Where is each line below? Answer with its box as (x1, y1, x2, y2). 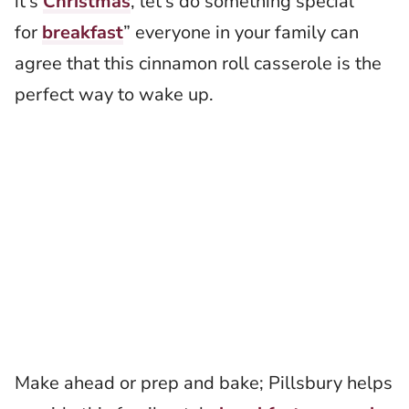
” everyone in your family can (123, 20, 359, 45)
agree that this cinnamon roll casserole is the (15, 51, 382, 76)
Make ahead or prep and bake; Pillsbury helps (15, 371, 393, 396)
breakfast (42, 20, 123, 45)
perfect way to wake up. (15, 82, 214, 107)
